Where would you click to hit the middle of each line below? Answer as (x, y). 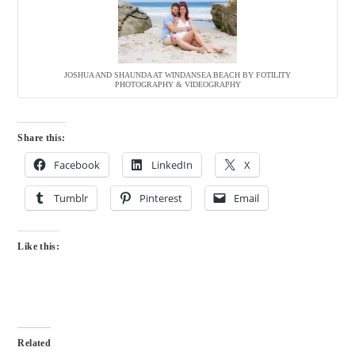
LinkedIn (172, 165)
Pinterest (161, 198)
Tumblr (71, 198)
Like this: (39, 247)
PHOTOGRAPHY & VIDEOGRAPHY (177, 85)
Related (34, 344)
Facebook (77, 165)
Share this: (42, 138)
